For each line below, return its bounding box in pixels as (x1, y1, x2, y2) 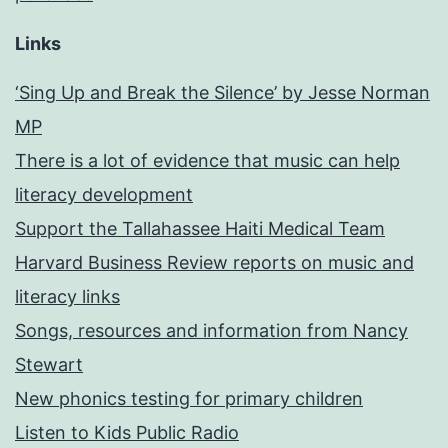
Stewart (15, 354, 83, 376)
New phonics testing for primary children (15, 388, 363, 410)
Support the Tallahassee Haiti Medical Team (15, 218, 385, 240)
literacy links (15, 286, 120, 308)
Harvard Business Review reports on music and (15, 252, 414, 274)
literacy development (15, 184, 193, 206)
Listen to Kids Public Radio (15, 422, 239, 444)
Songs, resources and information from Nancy (15, 320, 408, 342)
